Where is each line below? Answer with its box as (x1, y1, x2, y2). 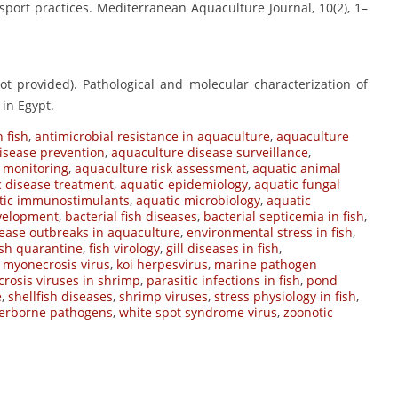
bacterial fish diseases (65, 208, 197, 226)
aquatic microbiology (136, 192, 260, 210)
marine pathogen (214, 256, 317, 274)
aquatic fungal (254, 176, 340, 194)
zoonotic (283, 304, 333, 322)
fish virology (89, 240, 160, 258)
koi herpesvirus (116, 256, 208, 274)
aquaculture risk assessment (75, 160, 246, 178)
